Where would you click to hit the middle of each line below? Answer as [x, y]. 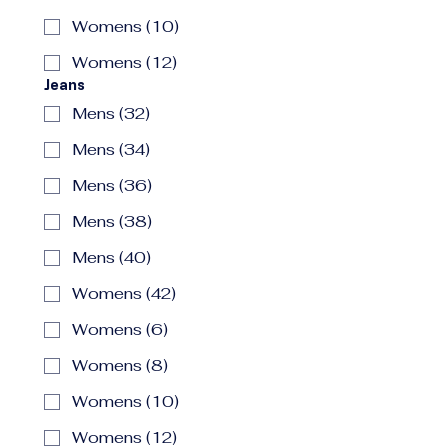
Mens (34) [111, 149]
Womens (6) [120, 329]
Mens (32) [111, 113]
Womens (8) [120, 365]
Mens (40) [111, 257]
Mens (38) [112, 221]
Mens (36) [112, 185]
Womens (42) [124, 293]
